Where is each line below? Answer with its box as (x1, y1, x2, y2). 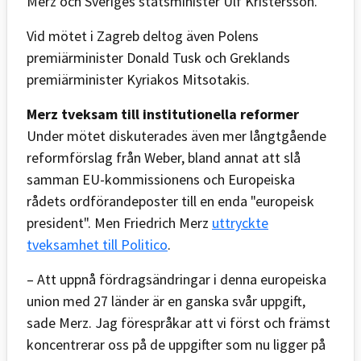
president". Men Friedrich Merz (27, 213, 212, 232)
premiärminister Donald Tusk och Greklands (27, 48, 290, 67)
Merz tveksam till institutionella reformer (27, 104, 299, 123)
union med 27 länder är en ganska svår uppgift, (27, 291, 305, 310)
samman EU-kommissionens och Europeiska (27, 169, 295, 189)
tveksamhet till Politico (27, 234, 168, 254)
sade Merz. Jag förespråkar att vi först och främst (27, 313, 330, 332)
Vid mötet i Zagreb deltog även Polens (27, 26, 259, 45)
